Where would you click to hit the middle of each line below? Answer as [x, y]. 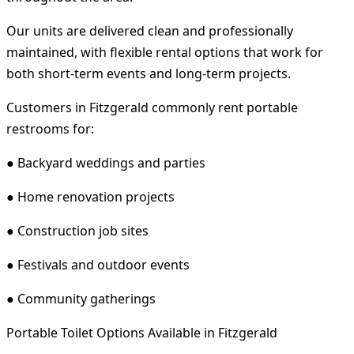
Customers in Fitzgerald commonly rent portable [152, 107]
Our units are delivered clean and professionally [150, 30]
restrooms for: [50, 128]
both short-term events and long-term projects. [149, 73]
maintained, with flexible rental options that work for [165, 52]
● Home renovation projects [90, 196]
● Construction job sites [77, 230]
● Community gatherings [81, 298]
